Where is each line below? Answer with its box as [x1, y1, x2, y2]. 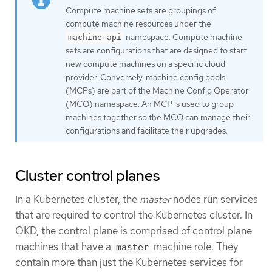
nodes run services [171, 192, 258, 206]
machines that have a [15, 239, 114, 253]
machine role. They [151, 239, 238, 253]
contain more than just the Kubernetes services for [15, 255, 243, 269]
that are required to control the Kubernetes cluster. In [15, 208, 253, 222]
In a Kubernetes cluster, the [15, 192, 140, 206]
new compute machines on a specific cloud [66, 58, 225, 69]
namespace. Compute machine [124, 31, 242, 42]
